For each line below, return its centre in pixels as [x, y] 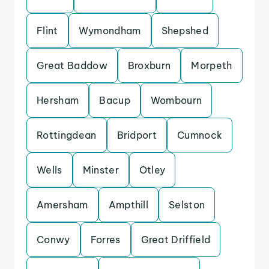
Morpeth [212, 65]
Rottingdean [67, 135]
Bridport [137, 135]
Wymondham [110, 31]
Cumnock [200, 135]
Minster [101, 170]
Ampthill [128, 205]
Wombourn [176, 100]
